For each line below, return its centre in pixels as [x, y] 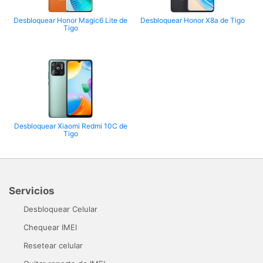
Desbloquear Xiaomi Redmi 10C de [70, 126]
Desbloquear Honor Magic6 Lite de [70, 20]
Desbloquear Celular [60, 209]
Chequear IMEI [50, 227]
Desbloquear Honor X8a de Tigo [193, 20]
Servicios [32, 190]
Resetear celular [53, 245]
